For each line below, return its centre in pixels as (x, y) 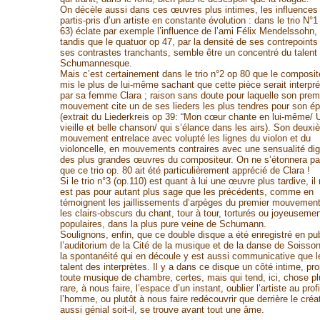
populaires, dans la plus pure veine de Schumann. (163, 224)
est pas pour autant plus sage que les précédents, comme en (186, 192)
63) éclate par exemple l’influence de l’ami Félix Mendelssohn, (188, 31)
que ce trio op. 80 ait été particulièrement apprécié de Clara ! (185, 170)
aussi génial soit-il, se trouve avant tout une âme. (162, 310)
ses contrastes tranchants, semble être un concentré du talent (188, 52)
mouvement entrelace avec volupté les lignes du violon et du (185, 138)
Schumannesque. (96, 63)
